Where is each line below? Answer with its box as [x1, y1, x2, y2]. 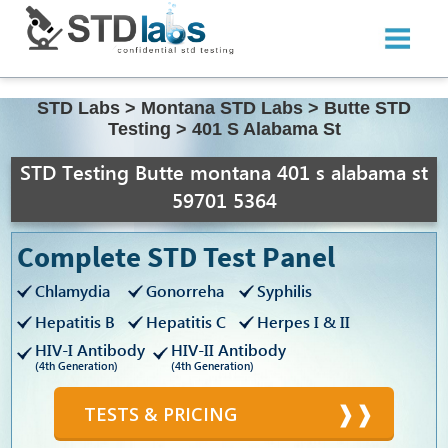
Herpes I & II [257, 311, 351, 333]
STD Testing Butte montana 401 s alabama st [20, 157, 428, 186]
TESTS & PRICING [84, 402, 237, 427]
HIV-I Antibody [35, 339, 146, 361]
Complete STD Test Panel [17, 238, 336, 276]
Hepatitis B [35, 311, 116, 333]
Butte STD [324, 98, 411, 119]
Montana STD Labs [141, 98, 303, 119]
